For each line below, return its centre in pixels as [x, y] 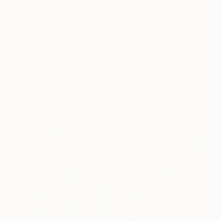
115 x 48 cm [77, 106]
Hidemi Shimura [52, 95]
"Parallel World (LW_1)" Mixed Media [97, 84]
